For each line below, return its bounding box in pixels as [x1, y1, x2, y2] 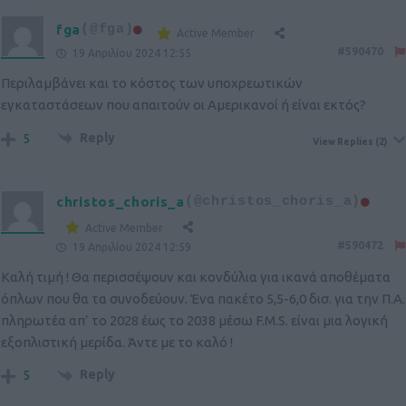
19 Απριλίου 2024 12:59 [70, 241, 191, 254]
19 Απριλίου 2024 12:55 [70, 47, 191, 60]
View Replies [313, 137, 373, 148]
